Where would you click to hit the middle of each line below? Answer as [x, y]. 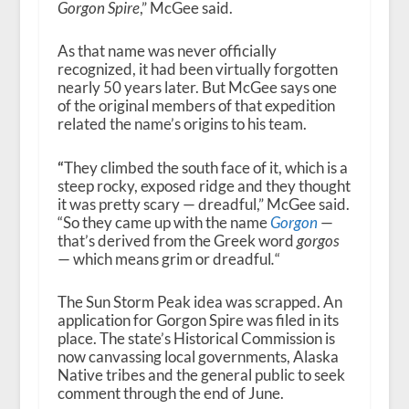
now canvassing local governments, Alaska [198, 356]
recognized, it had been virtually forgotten [197, 69]
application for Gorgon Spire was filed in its [198, 320]
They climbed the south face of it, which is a [205, 167]
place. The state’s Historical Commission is [196, 338]
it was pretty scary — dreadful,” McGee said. [203, 204]
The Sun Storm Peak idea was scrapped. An [199, 301]
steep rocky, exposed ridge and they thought [204, 185]
